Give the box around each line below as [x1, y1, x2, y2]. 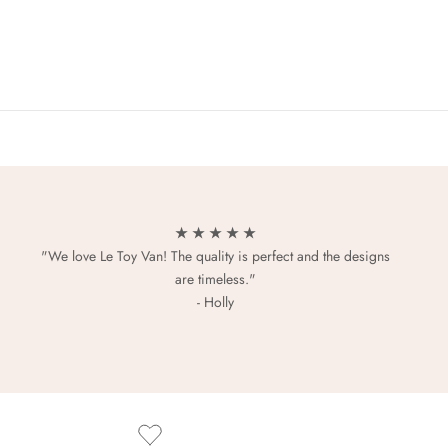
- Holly [196, 292, 234, 313]
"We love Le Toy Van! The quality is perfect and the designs [40, 246, 390, 267]
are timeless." [174, 269, 256, 290]
